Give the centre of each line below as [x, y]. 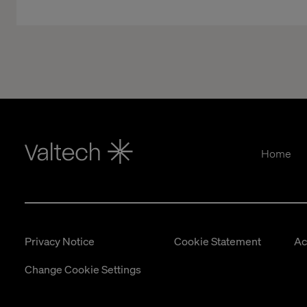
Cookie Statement [218, 241]
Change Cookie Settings [83, 269]
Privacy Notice [60, 241]
